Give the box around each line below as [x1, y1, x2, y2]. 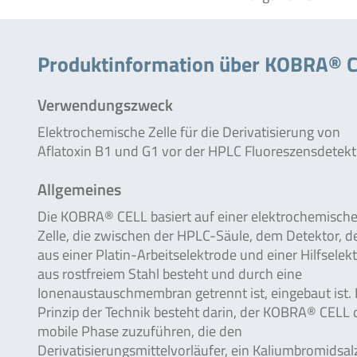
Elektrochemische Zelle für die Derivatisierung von [37, 121, 340, 143]
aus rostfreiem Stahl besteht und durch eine [37, 263, 302, 284]
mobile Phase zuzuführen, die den [37, 320, 242, 342]
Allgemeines [37, 177, 121, 202]
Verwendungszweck [37, 92, 173, 117]
